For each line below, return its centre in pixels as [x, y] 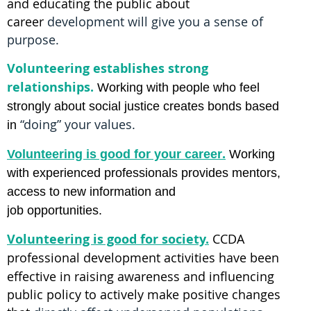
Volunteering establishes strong [108, 69]
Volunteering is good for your [96, 154]
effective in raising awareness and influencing [141, 277]
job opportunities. [54, 211]
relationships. [50, 87]
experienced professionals [105, 173]
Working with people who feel [178, 88]
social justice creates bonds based [184, 107]
